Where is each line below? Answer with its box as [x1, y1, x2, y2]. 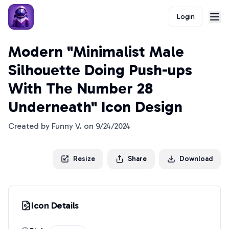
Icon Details [31, 200, 79, 211]
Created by [8, 121, 52, 131]
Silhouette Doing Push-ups [8, 61, 192, 79]
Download [179, 154, 213, 163]
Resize [73, 154, 95, 163]
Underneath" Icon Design [8, 98, 182, 116]
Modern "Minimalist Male [8, 42, 184, 61]
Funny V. [52, 121, 82, 131]
